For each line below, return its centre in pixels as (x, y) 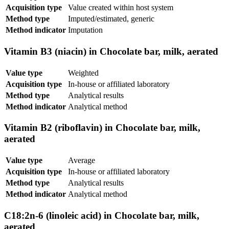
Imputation (85, 30)
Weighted (83, 73)
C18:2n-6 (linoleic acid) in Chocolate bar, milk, (102, 215)
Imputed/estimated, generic (111, 19)
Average (82, 161)
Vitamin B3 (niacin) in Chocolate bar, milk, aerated (111, 51)
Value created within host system (121, 8)
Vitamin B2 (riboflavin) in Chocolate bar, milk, (102, 128)
